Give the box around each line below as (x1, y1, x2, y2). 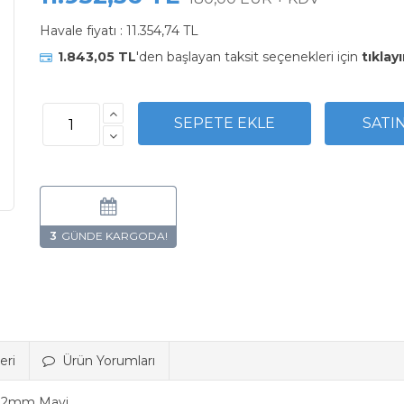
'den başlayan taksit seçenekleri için (136, 49, 362, 65)
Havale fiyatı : (40, 23, 126, 39)
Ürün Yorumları (62, 353, 155, 369)
